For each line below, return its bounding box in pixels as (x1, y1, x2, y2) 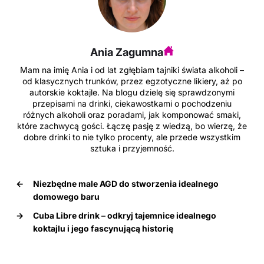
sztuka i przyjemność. (90, 143, 174, 153)
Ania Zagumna (90, 45, 163, 58)
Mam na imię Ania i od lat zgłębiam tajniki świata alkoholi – (20, 64, 244, 75)
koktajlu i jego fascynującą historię (33, 223, 173, 233)
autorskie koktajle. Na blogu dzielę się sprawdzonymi (29, 87, 235, 97)
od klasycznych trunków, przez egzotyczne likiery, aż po (22, 75, 242, 86)
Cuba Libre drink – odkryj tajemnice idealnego (33, 210, 216, 220)
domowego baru (33, 191, 100, 202)
